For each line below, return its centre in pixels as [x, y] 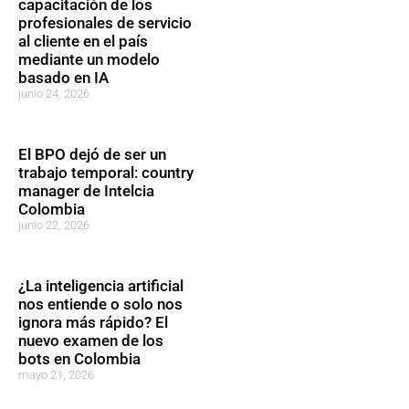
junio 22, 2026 [54, 225]
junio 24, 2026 [54, 94]
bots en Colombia [79, 359]
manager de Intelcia [86, 191]
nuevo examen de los [91, 341]
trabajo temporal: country [106, 173]
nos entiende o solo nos [100, 304]
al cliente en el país [83, 41]
